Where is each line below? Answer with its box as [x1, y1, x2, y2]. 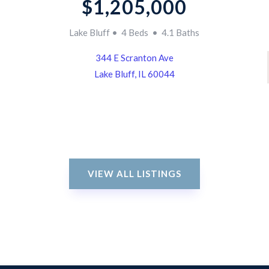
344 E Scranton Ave [95, 52, 174, 63]
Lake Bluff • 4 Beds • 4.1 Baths [69, 26, 200, 38]
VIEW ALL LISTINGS [88, 168, 181, 180]
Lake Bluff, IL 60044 [94, 68, 175, 79]
